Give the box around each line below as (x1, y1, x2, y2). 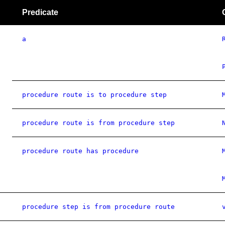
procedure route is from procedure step (22, 119, 175, 127)
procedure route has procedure (22, 147, 139, 155)
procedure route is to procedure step (22, 91, 167, 98)
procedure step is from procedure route (22, 203, 175, 210)
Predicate (22, 8, 58, 17)
